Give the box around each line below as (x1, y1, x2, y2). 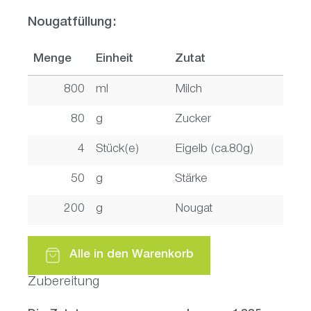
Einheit (96, 53, 133, 66)
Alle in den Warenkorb (69, 249, 194, 262)
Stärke (175, 173, 208, 186)
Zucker (175, 113, 211, 126)
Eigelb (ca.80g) (175, 143, 253, 156)
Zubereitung (28, 276, 99, 290)
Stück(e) (96, 143, 139, 156)
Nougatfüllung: (28, 16, 116, 31)
